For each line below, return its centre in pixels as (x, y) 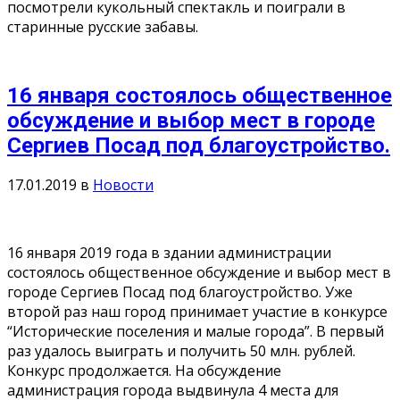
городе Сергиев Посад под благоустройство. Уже (180, 292)
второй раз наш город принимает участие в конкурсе (197, 312)
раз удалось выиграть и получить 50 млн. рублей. (181, 351)
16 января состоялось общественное (200, 95)
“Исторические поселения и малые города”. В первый (196, 332)
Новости (123, 185)
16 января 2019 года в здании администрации (169, 253)
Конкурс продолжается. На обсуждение (144, 371)
